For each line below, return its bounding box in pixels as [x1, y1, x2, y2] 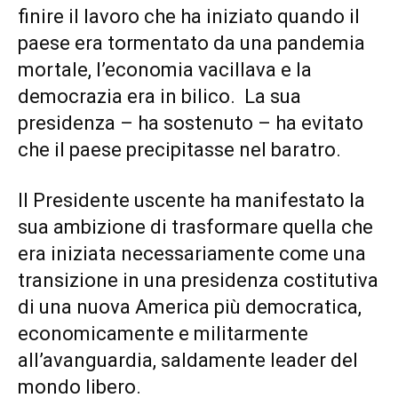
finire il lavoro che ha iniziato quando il [18, 5, 360, 28]
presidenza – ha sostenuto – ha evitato [18, 112, 363, 135]
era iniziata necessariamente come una [18, 243, 366, 266]
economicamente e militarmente [18, 322, 308, 346]
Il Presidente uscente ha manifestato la [18, 189, 365, 212]
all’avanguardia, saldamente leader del [18, 349, 358, 372]
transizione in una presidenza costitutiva [18, 269, 378, 292]
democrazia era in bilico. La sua [18, 85, 301, 108]
